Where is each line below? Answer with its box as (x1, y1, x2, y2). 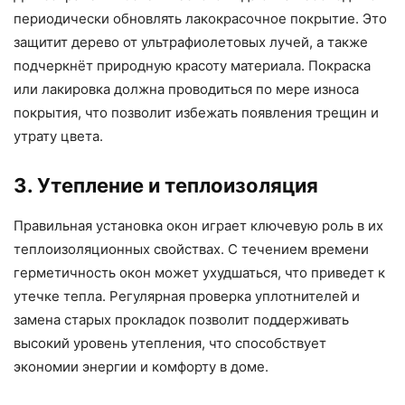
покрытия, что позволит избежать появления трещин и (14, 103, 379, 121)
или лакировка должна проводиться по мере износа (14, 80, 359, 98)
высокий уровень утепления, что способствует (14, 334, 326, 352)
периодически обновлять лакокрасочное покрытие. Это (14, 9, 387, 27)
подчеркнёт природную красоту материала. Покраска (14, 56, 371, 74)
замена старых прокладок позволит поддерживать (14, 310, 349, 328)
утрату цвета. (14, 127, 103, 145)
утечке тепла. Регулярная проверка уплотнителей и (14, 287, 360, 305)
